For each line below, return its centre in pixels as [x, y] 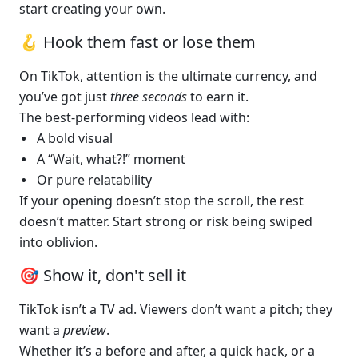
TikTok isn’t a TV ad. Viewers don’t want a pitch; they [176, 309]
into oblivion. [58, 242]
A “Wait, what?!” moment [111, 159]
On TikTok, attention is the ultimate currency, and [168, 76]
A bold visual [75, 138]
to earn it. [218, 97]
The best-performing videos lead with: [134, 117]
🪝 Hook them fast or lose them [139, 42]
